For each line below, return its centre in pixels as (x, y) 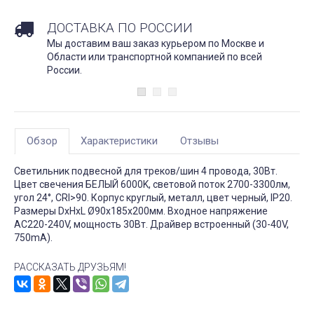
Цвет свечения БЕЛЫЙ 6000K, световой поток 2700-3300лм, (152, 185)
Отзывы (199, 141)
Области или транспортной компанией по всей (155, 56)
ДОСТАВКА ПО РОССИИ (120, 27)
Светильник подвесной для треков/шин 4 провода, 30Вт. (146, 171)
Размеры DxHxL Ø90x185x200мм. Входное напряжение (141, 211)
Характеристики (119, 141)
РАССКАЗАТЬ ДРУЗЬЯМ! (70, 267)
